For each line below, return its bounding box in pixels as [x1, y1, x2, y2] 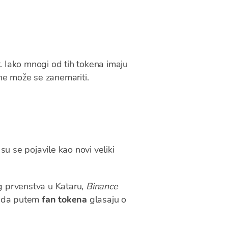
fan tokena [42, 193, 88, 206]
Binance [86, 180, 118, 192]
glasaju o [87, 193, 127, 206]
